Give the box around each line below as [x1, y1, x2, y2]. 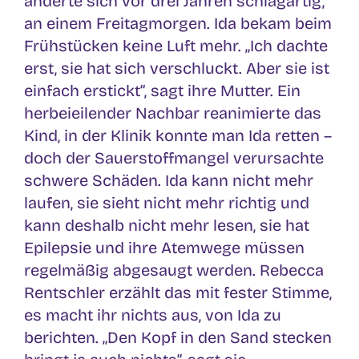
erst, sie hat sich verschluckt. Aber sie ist [24, 58, 329, 78]
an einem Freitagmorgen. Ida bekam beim [24, 13, 332, 33]
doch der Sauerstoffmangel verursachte [24, 147, 324, 167]
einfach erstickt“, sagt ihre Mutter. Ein [24, 80, 301, 100]
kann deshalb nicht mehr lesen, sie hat [24, 215, 309, 235]
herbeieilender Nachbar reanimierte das [24, 103, 321, 123]
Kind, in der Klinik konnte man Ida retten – [24, 125, 332, 145]
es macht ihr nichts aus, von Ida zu [24, 305, 281, 325]
